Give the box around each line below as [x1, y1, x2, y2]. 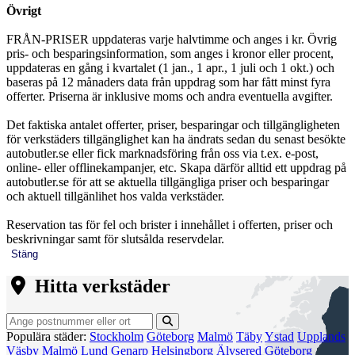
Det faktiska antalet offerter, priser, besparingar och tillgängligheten [6, 117, 340, 132]
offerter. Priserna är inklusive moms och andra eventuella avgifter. [6, 89, 333, 103]
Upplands [297, 330, 345, 344]
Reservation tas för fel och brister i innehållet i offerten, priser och [6, 217, 333, 231]
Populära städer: [6, 330, 86, 344]
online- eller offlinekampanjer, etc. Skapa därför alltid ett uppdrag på [6, 160, 346, 174]
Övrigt [6, 3, 41, 17]
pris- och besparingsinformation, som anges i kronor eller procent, [6, 46, 334, 60]
